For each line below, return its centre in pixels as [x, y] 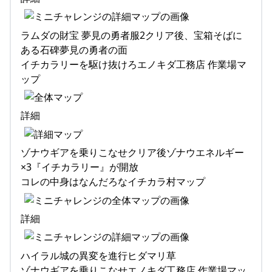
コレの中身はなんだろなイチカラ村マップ [113, 182]
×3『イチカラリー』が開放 [80, 167]
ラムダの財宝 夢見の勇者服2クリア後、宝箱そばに [131, 35]
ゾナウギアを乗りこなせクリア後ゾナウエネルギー [132, 153]
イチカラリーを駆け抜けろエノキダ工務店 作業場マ [134, 64]
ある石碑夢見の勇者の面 [74, 49]
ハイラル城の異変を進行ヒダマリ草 [98, 255]
